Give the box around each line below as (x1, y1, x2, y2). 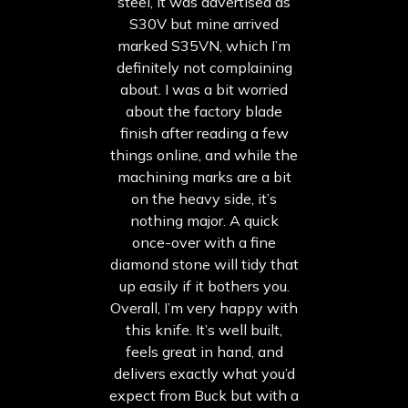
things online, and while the (110, 146, 298, 165)
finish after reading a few (119, 124, 289, 143)
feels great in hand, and (125, 342, 283, 362)
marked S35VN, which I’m (117, 36, 291, 56)
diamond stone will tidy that (109, 255, 299, 274)
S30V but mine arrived (129, 15, 279, 34)
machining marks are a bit (117, 168, 291, 187)
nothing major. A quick (129, 211, 279, 230)
